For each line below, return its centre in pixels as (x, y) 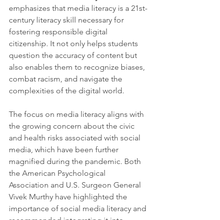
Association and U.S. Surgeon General (76, 185)
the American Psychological (58, 173)
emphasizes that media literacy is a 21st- (78, 8)
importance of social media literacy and (79, 209)
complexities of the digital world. (67, 91)
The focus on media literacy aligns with (77, 114)
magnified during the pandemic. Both (76, 162)
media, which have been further (65, 150)
